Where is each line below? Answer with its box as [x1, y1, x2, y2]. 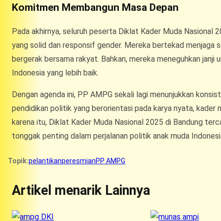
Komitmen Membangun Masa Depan [12, 1, 179, 13]
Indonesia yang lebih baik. [12, 68, 99, 77]
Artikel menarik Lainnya [12, 182, 150, 198]
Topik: [8, 156, 29, 165]
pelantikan [29, 156, 62, 165]
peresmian [62, 156, 96, 165]
